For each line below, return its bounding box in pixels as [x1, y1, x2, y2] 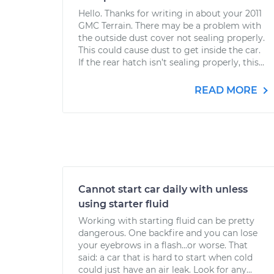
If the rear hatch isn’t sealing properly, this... [78, 57, 264, 68]
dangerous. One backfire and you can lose [78, 228, 257, 239]
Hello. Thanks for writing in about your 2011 [78, 8, 262, 19]
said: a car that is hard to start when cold [78, 252, 253, 263]
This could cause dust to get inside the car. [78, 45, 261, 56]
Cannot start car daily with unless [78, 183, 248, 195]
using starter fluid [78, 198, 169, 210]
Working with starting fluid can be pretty [78, 215, 254, 226]
